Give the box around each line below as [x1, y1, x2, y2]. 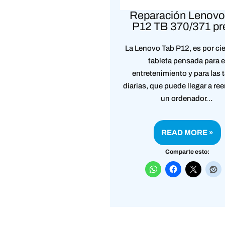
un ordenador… [160, 94, 214, 102]
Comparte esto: [165, 148, 210, 155]
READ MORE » [161, 128, 214, 137]
